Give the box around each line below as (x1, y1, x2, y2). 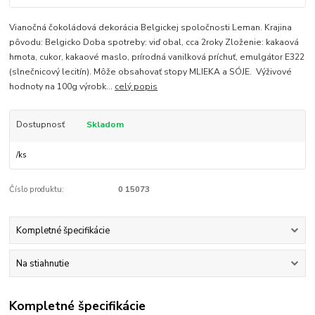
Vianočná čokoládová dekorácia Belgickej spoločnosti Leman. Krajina (9, 21, 292, 33)
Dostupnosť (15, 118, 65, 130)
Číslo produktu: (9, 184, 65, 195)
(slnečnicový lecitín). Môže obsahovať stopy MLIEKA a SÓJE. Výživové (9, 65, 292, 77)
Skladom (86, 118, 124, 130)
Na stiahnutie (15, 257, 69, 271)
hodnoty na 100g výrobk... (9, 80, 115, 92)
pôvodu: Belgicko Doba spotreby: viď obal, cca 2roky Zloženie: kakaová (9, 36, 300, 48)
